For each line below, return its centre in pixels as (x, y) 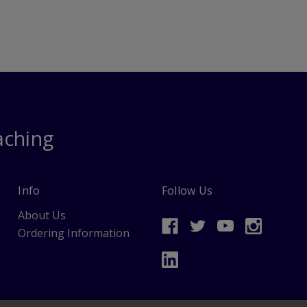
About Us (42, 216)
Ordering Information (74, 233)
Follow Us (187, 191)
